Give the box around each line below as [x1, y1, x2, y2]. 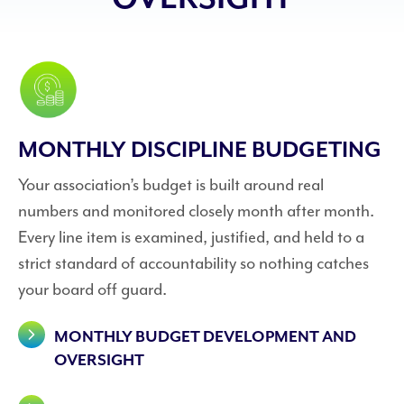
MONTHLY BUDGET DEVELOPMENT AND [54, 327, 356, 346]
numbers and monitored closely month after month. [18, 199, 374, 222]
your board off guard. [18, 278, 167, 300]
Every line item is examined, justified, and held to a [18, 225, 364, 248]
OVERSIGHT [54, 351, 144, 370]
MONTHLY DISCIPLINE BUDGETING [18, 137, 381, 163]
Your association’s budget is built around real [18, 173, 324, 196]
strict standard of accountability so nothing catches [18, 252, 369, 274]
